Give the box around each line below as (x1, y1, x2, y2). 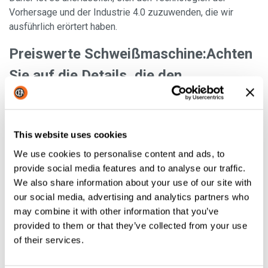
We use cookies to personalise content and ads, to (14, 148, 225, 159)
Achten (206, 45, 252, 63)
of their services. (14, 234, 84, 245)
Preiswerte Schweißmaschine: (9, 45, 206, 63)
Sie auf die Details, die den (9, 67, 182, 84)
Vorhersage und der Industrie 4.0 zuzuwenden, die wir (9, 7, 233, 19)
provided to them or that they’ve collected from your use (14, 220, 247, 230)
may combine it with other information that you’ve (14, 206, 219, 216)
